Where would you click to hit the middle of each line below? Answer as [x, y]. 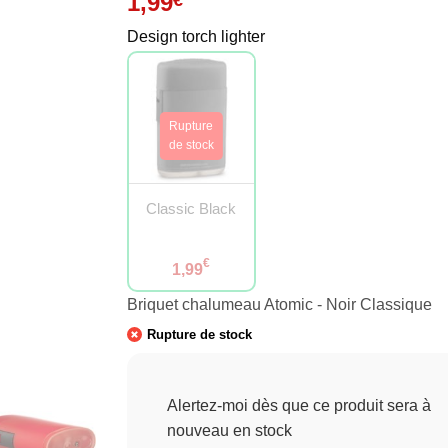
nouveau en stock [229, 431]
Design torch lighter [196, 36]
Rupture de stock [199, 335]
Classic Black [191, 209]
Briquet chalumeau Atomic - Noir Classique [279, 305]
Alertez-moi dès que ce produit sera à [299, 406]
